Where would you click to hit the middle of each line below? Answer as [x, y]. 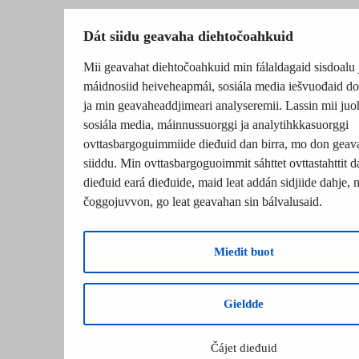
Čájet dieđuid [244, 348]
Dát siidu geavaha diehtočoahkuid [188, 36]
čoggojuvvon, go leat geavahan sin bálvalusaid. [203, 202]
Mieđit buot [244, 252]
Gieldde [244, 304]
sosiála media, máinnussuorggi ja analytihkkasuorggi [216, 125]
